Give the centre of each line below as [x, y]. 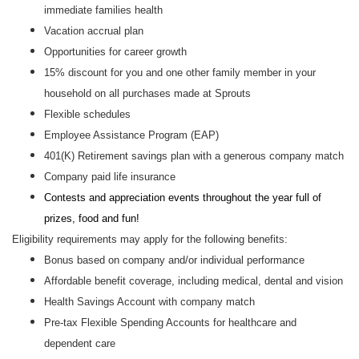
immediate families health [103, 10]
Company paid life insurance [110, 177]
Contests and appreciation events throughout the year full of [183, 198]
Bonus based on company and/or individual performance [174, 260]
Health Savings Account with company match [149, 302]
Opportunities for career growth [115, 52]
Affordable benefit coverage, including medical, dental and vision [194, 281]
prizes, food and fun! [92, 218]
